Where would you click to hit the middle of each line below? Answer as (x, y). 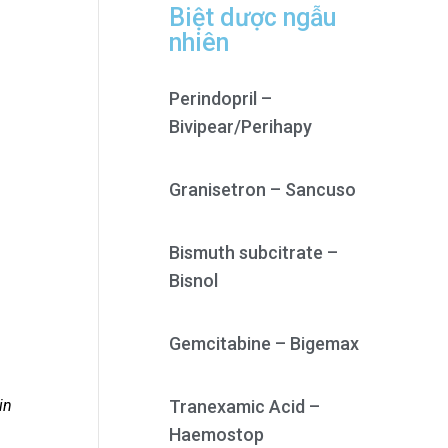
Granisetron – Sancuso (262, 189)
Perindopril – (220, 98)
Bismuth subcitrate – (253, 252)
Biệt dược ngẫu (252, 17)
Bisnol (193, 280)
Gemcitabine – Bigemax (263, 343)
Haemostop (216, 434)
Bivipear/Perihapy (240, 126)
